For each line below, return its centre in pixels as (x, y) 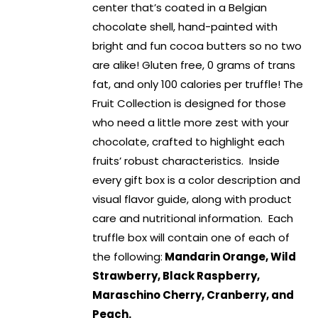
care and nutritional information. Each (193, 219)
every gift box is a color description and (197, 180)
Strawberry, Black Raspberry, (176, 276)
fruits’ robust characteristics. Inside (186, 161)
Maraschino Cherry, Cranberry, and (193, 295)
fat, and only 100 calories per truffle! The (198, 84)
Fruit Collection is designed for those (190, 104)
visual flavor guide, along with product (192, 199)
